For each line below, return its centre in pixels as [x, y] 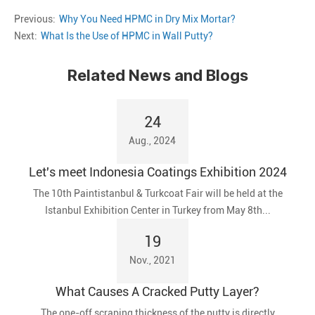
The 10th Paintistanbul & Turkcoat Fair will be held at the [157, 194]
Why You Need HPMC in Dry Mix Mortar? [147, 19]
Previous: [35, 19]
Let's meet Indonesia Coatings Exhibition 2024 [157, 172]
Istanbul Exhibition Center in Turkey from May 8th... [157, 211]
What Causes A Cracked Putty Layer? [157, 292]
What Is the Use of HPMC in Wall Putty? [127, 36]
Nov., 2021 [152, 261]
